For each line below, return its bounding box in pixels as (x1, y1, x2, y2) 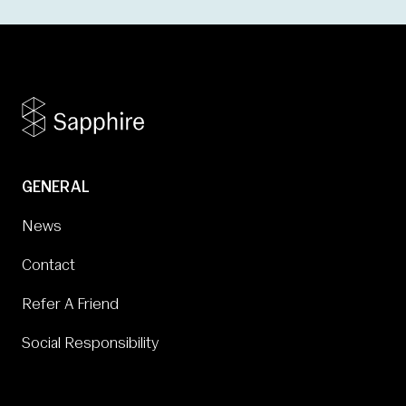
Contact (22, 256, 75, 275)
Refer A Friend (22, 295, 119, 314)
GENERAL (22, 179, 90, 197)
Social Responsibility (22, 334, 159, 353)
